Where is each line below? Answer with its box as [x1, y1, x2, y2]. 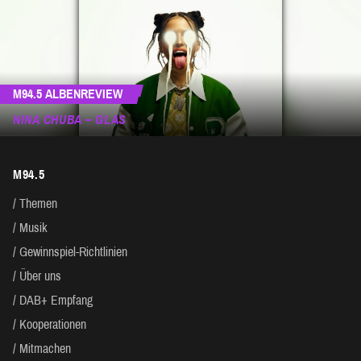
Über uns [19, 269, 61, 284]
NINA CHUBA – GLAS [13, 113, 127, 127]
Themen [19, 197, 57, 211]
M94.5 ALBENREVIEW [13, 87, 122, 102]
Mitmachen [19, 342, 71, 356]
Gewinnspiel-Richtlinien [19, 245, 127, 259]
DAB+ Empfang [19, 293, 93, 308]
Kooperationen [19, 317, 86, 332]
